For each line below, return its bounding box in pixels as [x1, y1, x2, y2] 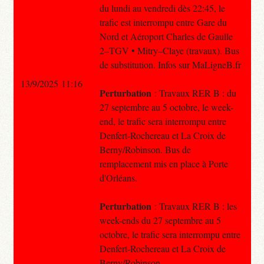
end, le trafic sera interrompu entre [99, 114, 226, 127]
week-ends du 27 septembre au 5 [99, 213, 221, 226]
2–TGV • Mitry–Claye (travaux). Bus [99, 44, 239, 57]
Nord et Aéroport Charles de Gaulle [99, 29, 233, 42]
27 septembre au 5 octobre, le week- [99, 100, 233, 113]
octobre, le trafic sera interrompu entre [99, 227, 240, 240]
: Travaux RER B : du [151, 86, 236, 99]
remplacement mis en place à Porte [99, 157, 228, 170]
